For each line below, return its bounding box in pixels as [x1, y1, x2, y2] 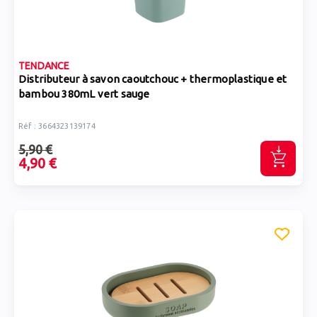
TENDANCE [18, 60, 70, 71]
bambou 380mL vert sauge [18, 88, 150, 100]
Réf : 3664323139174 [18, 122, 96, 130]
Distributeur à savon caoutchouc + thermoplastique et [18, 73, 287, 85]
